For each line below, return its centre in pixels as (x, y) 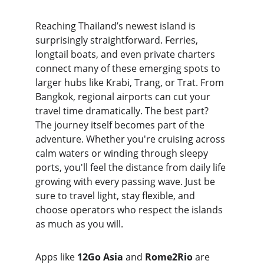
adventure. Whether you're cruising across (131, 139)
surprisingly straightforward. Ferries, (118, 40)
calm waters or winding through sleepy (123, 153)
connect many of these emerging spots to (129, 68)
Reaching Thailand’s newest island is (117, 26)
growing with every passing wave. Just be (126, 181)
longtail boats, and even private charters (126, 54)
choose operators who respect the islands (130, 210)
